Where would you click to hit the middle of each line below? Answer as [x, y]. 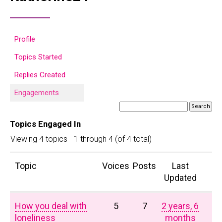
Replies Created [40, 75]
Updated [180, 178]
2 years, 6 [180, 206]
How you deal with [51, 206]
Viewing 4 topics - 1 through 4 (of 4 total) [81, 139]
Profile [25, 39]
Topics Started [38, 57]
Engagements [37, 93]
